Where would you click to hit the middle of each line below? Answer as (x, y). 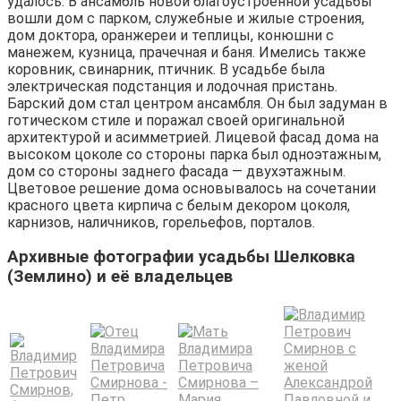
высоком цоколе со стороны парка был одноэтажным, (194, 154)
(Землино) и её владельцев (120, 277)
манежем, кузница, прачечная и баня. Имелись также (187, 52)
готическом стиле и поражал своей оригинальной (176, 120)
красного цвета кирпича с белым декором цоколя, (179, 205)
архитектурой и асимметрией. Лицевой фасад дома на (193, 137)
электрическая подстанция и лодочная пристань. (172, 86)
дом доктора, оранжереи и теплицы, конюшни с (171, 35)
